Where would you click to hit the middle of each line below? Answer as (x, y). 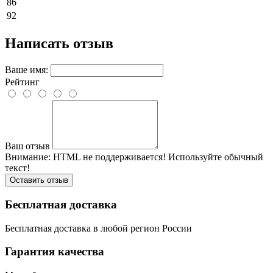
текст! (17, 168)
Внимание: (28, 157)
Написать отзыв (59, 44)
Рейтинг (22, 82)
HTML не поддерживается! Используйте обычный (157, 157)
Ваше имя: (27, 70)
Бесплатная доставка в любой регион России (98, 228)
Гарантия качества (55, 252)
